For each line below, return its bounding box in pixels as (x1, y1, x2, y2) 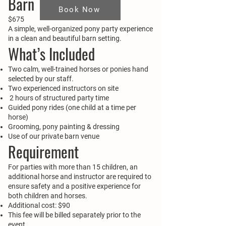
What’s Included (8, 42, 95, 65)
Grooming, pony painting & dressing (8, 123, 120, 131)
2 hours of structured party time (8, 94, 109, 102)
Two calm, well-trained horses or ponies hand (8, 65, 148, 73)
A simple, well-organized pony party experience (8, 25, 153, 33)
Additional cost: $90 (8, 201, 70, 209)
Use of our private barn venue (8, 132, 99, 140)
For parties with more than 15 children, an (8, 163, 138, 171)
